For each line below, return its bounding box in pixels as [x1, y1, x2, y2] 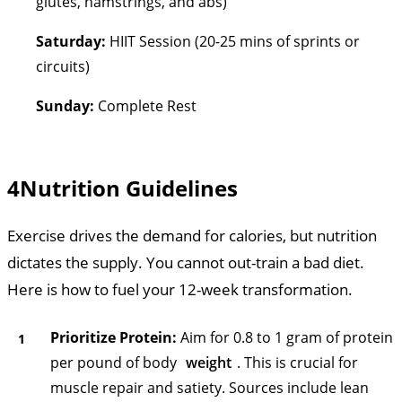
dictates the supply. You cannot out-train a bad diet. [7, 251, 364, 273]
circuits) [36, 56, 90, 76]
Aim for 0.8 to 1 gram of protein [177, 327, 393, 347]
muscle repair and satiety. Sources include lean [50, 377, 369, 398]
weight [186, 352, 232, 372]
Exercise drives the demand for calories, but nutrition [7, 224, 377, 246]
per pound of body [50, 352, 180, 372]
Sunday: [36, 95, 94, 116]
